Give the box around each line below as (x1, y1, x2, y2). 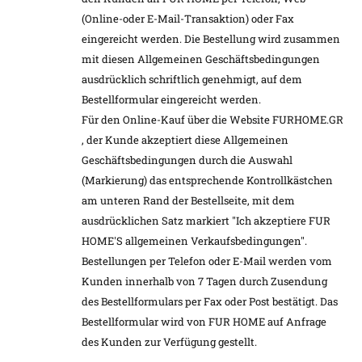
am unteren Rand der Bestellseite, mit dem (82, 193, 295, 208)
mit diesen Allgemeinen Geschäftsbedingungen (82, 52, 320, 67)
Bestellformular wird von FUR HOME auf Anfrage (82, 314, 326, 330)
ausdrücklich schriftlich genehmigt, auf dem (82, 72, 302, 87)
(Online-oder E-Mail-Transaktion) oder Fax (82, 11, 294, 27)
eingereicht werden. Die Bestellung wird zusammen (82, 32, 340, 47)
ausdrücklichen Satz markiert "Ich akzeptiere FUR (82, 213, 330, 229)
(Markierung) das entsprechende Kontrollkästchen (82, 173, 333, 188)
